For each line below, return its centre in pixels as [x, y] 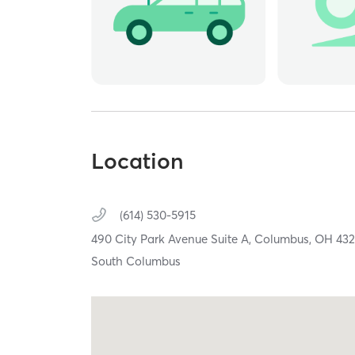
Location [138, 161]
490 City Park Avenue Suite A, [173, 239]
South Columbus [136, 261]
